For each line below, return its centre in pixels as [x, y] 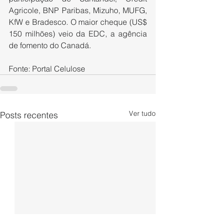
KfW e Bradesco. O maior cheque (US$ [78, 22]
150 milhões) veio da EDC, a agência [78, 33]
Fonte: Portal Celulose [47, 68]
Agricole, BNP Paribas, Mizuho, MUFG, [78, 10]
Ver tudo [142, 113]
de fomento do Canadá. [50, 45]
